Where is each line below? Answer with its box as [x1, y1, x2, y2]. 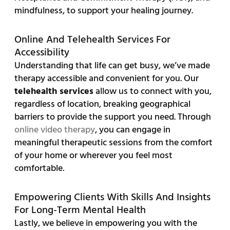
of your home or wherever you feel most [14, 148, 172, 163]
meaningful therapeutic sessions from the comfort [14, 135, 213, 150]
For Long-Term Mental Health [14, 202, 146, 219]
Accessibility [14, 44, 69, 61]
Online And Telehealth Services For [14, 31, 170, 48]
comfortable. [14, 161, 64, 176]
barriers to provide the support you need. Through [14, 109, 211, 125]
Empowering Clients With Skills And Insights [14, 189, 210, 206]
